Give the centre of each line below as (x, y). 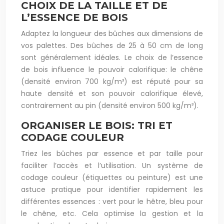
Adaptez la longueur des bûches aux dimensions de (112, 33)
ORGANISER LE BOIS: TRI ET (97, 125)
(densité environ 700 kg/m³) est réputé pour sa (112, 81)
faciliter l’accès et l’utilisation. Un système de (112, 165)
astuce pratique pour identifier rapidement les (112, 189)
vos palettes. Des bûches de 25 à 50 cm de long (112, 45)
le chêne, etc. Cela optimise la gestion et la (112, 213)
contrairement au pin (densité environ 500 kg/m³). (110, 105)
